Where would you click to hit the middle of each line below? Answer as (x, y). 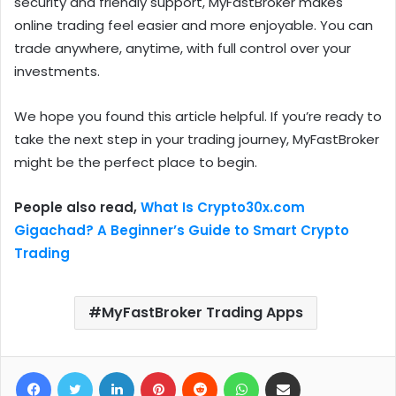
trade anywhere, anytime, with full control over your (183, 49)
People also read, (77, 208)
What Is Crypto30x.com (223, 208)
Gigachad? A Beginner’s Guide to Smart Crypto (182, 231)
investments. (57, 72)
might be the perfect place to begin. (136, 163)
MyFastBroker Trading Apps (202, 313)
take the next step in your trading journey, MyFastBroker (197, 140)
